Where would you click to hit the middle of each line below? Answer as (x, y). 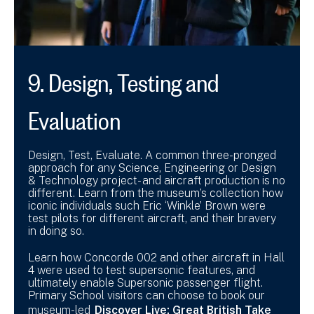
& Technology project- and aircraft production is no (157, 181)
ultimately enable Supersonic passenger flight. (145, 283)
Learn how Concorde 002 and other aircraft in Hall (156, 258)
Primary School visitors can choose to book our (146, 296)
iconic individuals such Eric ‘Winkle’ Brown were (147, 206)
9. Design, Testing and (124, 79)
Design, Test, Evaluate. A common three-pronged (152, 156)
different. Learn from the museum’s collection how (156, 193)
